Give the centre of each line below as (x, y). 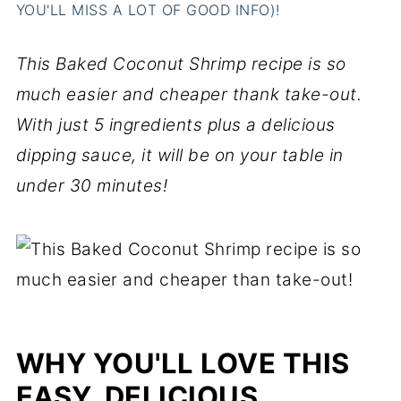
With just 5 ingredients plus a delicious (175, 125)
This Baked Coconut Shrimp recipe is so (181, 64)
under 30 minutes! (92, 186)
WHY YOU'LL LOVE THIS (183, 363)
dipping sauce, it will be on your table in (179, 155)
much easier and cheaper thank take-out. (189, 94)
